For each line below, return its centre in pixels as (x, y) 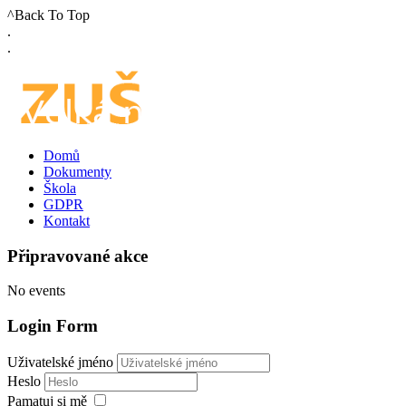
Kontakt (67, 221)
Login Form (53, 326)
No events (36, 291)
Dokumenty (77, 172)
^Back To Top (48, 15)
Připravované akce (77, 256)
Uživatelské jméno (60, 362)
